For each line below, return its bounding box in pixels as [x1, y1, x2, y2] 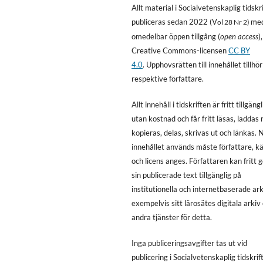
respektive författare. [131, 73, 204, 83]
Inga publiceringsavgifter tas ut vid [131, 238, 248, 248]
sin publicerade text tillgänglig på [131, 170, 242, 180]
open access [220, 31, 259, 41]
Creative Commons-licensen [131, 45, 229, 55]
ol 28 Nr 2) [217, 17, 251, 26]
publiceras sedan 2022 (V [131, 16, 218, 26]
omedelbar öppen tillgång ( [131, 31, 221, 41]
